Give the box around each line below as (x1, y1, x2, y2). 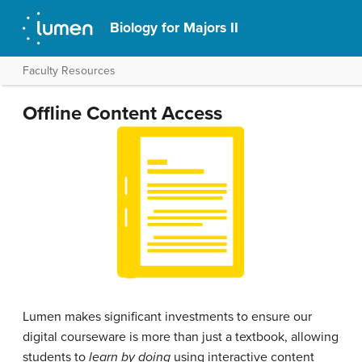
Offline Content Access (23, 102, 222, 125)
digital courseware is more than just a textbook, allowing (23, 328, 339, 345)
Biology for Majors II (110, 19, 239, 36)
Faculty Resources (23, 64, 116, 78)
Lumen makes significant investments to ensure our (23, 308, 312, 325)
